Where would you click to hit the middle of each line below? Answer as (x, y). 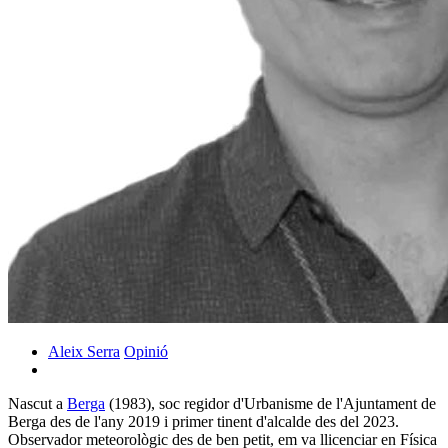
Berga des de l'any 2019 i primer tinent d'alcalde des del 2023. (203, 421)
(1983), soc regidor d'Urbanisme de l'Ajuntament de (270, 403)
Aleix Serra (84, 351)
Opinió (146, 351)
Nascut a (37, 403)
